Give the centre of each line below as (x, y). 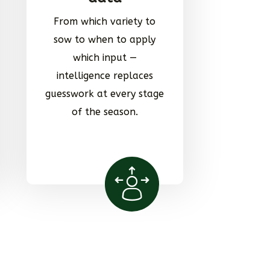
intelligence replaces (105, 75)
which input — (105, 57)
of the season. (105, 111)
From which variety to (105, 21)
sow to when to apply (105, 39)
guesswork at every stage (105, 93)
